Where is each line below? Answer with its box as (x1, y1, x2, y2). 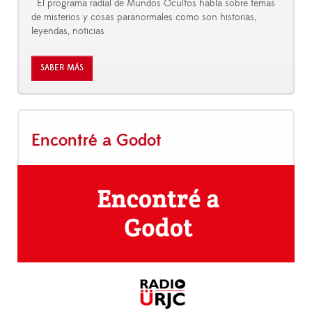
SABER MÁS (40, 63, 84, 74)
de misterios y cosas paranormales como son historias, (31, 11, 256, 24)
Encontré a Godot (31, 130, 162, 151)
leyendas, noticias (31, 25, 104, 38)
